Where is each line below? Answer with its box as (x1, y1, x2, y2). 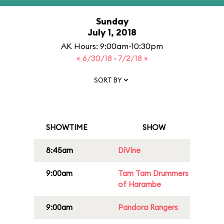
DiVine (118, 145, 140, 155)
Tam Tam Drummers (118, 168, 188, 178)
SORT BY (94, 75, 122, 84)
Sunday (95, 15, 128, 27)
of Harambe (118, 179, 161, 189)
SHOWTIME (46, 122, 87, 132)
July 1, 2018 (87, 26, 136, 38)
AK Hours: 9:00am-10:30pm (61, 41, 163, 51)
